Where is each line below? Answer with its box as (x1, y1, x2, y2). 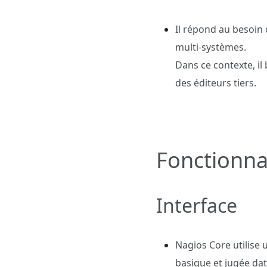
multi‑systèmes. (175, 41, 249, 54)
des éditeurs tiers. (175, 76, 256, 89)
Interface (156, 193, 237, 218)
